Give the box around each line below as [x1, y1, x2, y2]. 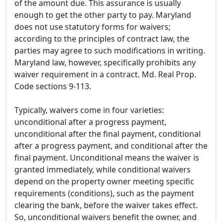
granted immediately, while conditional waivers [14, 164, 191, 175]
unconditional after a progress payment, [14, 116, 166, 128]
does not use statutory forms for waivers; [14, 21, 170, 33]
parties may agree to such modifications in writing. [14, 45, 205, 56]
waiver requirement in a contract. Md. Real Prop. [14, 69, 196, 80]
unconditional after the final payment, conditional [14, 128, 201, 140]
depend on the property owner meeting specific [14, 176, 194, 187]
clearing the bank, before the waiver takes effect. [14, 200, 198, 211]
